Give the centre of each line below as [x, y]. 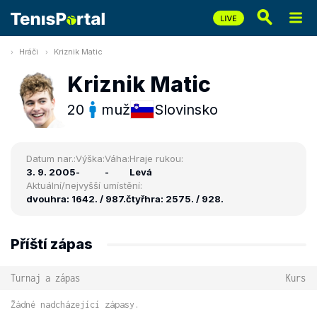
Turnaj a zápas [45, 278]
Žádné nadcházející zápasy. [75, 305]
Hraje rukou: [156, 158]
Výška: [90, 158]
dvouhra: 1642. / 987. [76, 199]
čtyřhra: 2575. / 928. [175, 199]
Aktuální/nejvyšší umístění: [84, 185]
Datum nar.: [51, 158]
